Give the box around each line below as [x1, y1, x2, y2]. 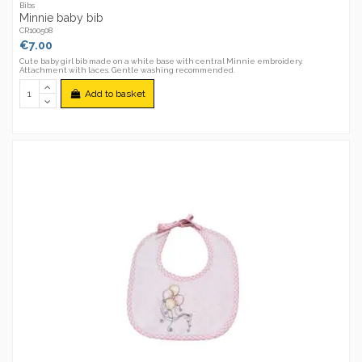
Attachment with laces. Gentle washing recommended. [19, 65, 236, 75]
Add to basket [84, 88, 145, 100]
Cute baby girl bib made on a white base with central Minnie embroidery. [19, 57, 304, 66]
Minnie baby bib [19, 11, 104, 25]
